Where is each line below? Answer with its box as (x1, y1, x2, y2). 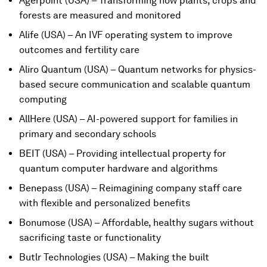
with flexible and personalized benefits (19, 197, 190, 209)
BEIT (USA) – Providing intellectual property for (19, 148, 226, 159)
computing (19, 94, 67, 105)
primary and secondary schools (19, 128, 156, 139)
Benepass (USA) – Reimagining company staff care (19, 182, 242, 194)
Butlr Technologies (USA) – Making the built (19, 252, 209, 263)
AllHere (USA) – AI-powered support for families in (19, 113, 238, 125)
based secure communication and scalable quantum (19, 79, 250, 90)
